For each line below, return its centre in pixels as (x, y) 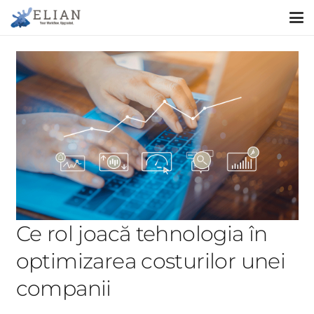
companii (63, 289)
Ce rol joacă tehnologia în (142, 234)
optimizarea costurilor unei (151, 261)
